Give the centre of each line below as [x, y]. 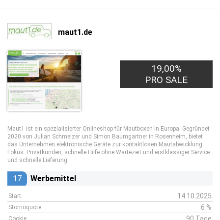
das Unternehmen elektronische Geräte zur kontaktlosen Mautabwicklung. [106, 144]
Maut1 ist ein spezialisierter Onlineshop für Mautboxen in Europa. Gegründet [109, 129]
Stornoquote [25, 207]
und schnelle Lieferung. [38, 160]
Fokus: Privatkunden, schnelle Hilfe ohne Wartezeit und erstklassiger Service [109, 152]
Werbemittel [53, 179]
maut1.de [75, 32]
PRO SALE [166, 80]
